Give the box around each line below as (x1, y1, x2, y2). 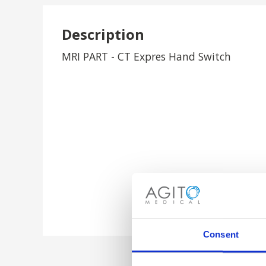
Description (62, 24, 144, 44)
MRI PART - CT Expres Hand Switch (62, 49, 231, 64)
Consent (203, 229, 239, 240)
